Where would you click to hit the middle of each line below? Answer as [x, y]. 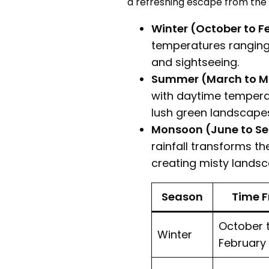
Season [182, 196]
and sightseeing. [195, 62]
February [242, 243]
